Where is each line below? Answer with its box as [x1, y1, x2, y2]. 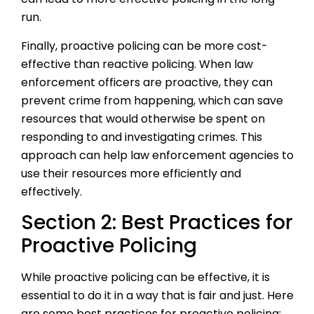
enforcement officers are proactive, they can [21, 74, 273, 90]
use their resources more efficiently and [21, 165, 241, 182]
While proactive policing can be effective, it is [21, 269, 270, 286]
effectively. [21, 183, 82, 200]
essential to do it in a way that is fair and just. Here [21, 287, 294, 304]
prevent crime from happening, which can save [21, 92, 283, 109]
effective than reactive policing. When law [21, 55, 253, 72]
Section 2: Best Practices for [21, 209, 293, 237]
